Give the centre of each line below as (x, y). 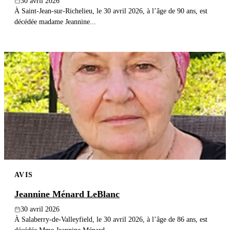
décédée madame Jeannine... (55, 21)
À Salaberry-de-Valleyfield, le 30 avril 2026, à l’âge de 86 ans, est (111, 219)
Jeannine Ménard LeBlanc (67, 194)
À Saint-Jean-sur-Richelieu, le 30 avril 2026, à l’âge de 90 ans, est (111, 11)
